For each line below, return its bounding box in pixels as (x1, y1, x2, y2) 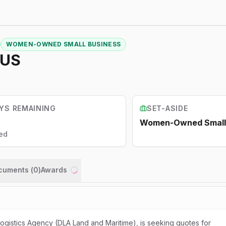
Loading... (74, 174, 108, 182)
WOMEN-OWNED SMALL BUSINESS (6, 40, 121, 48)
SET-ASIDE (147, 104, 188, 112)
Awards (41, 165, 67, 174)
